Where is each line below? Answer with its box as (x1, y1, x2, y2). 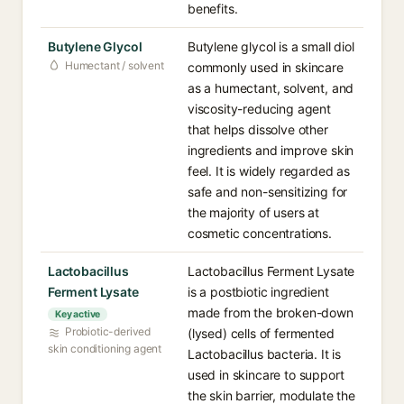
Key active (55, 308, 101, 320)
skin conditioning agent (48, 342, 162, 355)
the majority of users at (188, 205, 319, 220)
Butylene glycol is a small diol (188, 39, 354, 54)
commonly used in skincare (188, 60, 344, 75)
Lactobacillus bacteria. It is (188, 346, 342, 362)
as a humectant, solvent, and (188, 80, 354, 96)
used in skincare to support (188, 367, 344, 382)
